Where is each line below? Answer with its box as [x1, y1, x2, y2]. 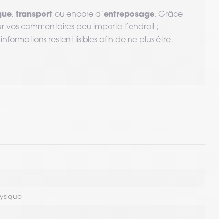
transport [16, 8, 55, 19]
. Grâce [154, 9, 183, 19]
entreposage [104, 8, 154, 19]
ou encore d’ [55, 9, 104, 19]
